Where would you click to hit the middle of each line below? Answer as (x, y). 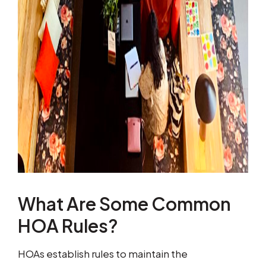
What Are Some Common (124, 204)
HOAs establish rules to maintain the (103, 254)
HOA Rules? (68, 226)
